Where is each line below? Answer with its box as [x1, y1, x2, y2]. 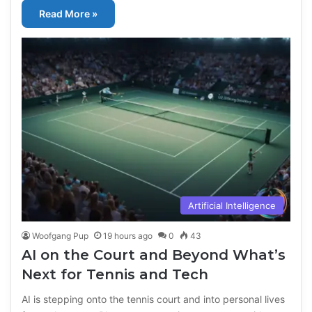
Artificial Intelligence [187, 200, 276, 212]
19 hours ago [103, 231, 153, 242]
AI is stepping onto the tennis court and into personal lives [22, 293, 286, 306]
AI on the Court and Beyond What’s [22, 247, 286, 264]
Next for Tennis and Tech [22, 266, 209, 283]
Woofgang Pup [32, 231, 89, 242]
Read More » [39, 8, 98, 20]
